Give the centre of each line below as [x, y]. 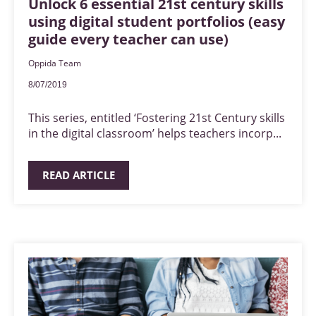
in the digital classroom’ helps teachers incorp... [155, 134]
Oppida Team [55, 63]
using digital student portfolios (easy [157, 22]
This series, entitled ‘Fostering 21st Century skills [157, 118]
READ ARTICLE [79, 175]
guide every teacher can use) [128, 39]
